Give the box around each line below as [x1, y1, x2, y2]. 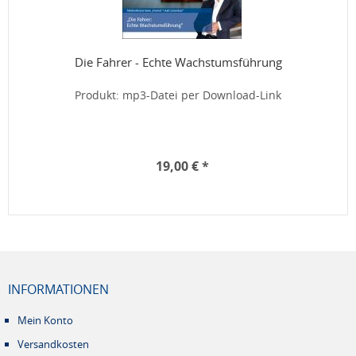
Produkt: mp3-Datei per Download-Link [75, 87, 281, 103]
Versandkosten [17, 337, 89, 351]
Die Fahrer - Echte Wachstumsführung [74, 54, 282, 70]
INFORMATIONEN [8, 281, 109, 298]
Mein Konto [17, 313, 73, 327]
